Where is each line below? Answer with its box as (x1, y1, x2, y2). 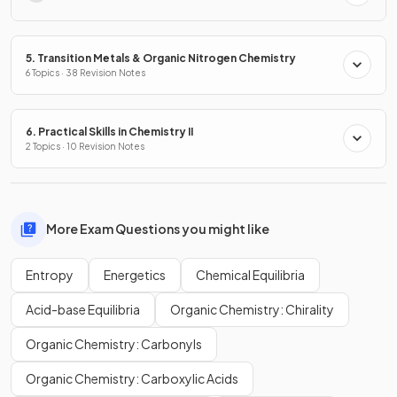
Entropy (26, 266, 74, 283)
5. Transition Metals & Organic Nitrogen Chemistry (26, 51, 296, 65)
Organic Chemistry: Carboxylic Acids (26, 370, 238, 386)
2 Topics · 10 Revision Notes (26, 140, 144, 152)
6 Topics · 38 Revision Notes (26, 66, 145, 78)
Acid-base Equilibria (26, 300, 140, 317)
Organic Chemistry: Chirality (170, 300, 334, 317)
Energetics (104, 266, 166, 283)
